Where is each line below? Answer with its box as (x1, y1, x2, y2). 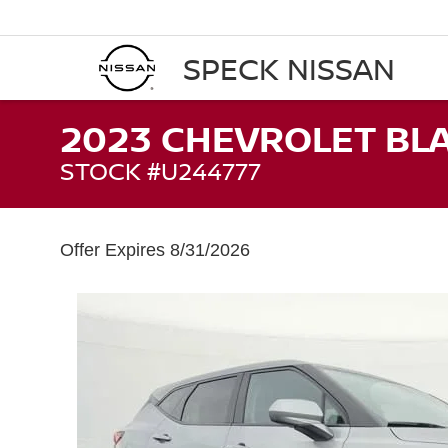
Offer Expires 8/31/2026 (60, 240, 250, 260)
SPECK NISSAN (183, 47, 395, 89)
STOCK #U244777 (60, 154, 261, 187)
